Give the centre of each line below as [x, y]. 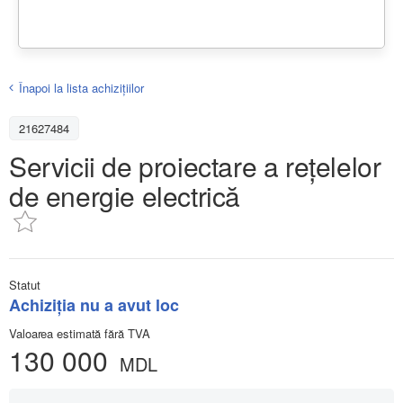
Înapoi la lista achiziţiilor [81, 87]
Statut [25, 284]
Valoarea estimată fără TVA [80, 333]
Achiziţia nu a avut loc [94, 304]
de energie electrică [125, 195]
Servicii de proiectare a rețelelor [195, 166]
